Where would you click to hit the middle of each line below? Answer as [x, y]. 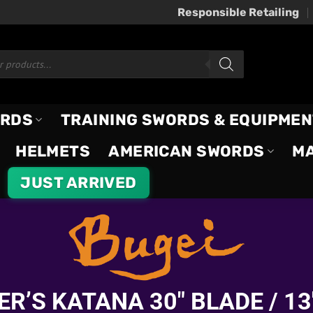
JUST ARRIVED [79, 183]
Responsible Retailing [238, 12]
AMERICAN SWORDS [187, 151]
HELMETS [53, 151]
